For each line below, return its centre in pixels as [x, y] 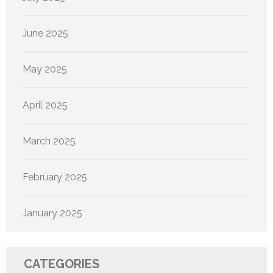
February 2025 [55, 177]
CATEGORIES [62, 264]
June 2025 [45, 33]
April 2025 [45, 105]
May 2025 [45, 69]
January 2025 [52, 213]
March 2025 [49, 141]
